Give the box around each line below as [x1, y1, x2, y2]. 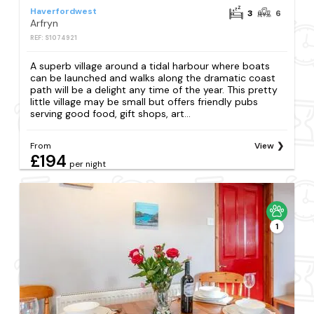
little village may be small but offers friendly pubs [30, 95, 259, 109]
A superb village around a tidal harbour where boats [30, 60, 271, 73]
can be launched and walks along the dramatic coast [30, 71, 276, 85]
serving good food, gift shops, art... [30, 107, 191, 121]
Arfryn [30, 17, 59, 30]
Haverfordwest [30, 6, 97, 18]
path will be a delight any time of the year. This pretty [30, 83, 278, 97]
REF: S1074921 [30, 34, 78, 43]
